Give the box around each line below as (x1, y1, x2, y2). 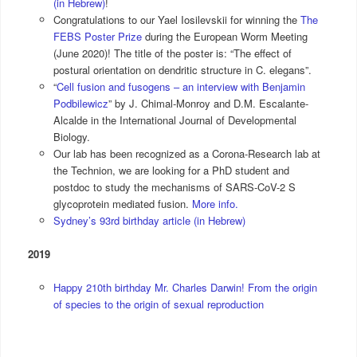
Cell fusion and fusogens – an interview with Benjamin (57, 78, 306, 94)
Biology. (53, 128, 91, 144)
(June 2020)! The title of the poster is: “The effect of (53, 45, 292, 61)
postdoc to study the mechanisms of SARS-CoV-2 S (53, 178, 296, 194)
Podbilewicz (53, 95, 109, 111)
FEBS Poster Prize (53, 28, 143, 44)
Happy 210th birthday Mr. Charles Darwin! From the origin (53, 279, 318, 295)
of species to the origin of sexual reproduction (53, 296, 265, 312)
